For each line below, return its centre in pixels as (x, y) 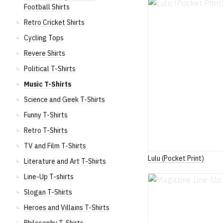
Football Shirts (47, 7)
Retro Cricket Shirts (54, 22)
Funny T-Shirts (46, 115)
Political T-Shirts (50, 69)
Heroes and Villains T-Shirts (67, 208)
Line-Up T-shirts (49, 177)
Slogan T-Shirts (48, 192)
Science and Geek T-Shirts (64, 100)
